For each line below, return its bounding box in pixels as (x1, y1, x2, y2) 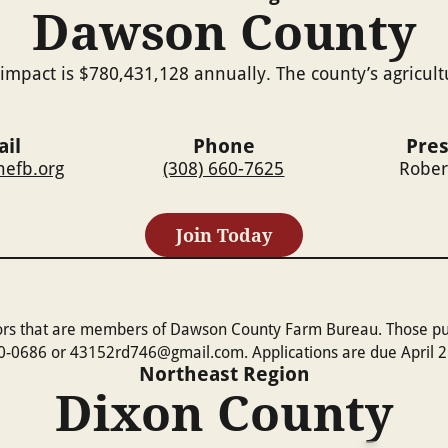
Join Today (175, 222, 272, 247)
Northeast (138, 359, 238, 387)
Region (237, 359, 310, 387)
